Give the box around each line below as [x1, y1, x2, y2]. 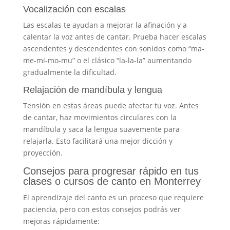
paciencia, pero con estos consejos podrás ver [23, 204, 181, 214]
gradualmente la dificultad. [23, 67, 117, 77]
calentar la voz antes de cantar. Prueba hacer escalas [23, 31, 206, 42]
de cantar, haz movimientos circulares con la [23, 112, 177, 122]
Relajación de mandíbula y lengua [23, 84, 162, 95]
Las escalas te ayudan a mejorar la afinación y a [23, 20, 187, 30]
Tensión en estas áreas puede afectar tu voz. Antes [23, 100, 199, 110]
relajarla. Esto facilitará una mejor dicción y [23, 136, 172, 146]
